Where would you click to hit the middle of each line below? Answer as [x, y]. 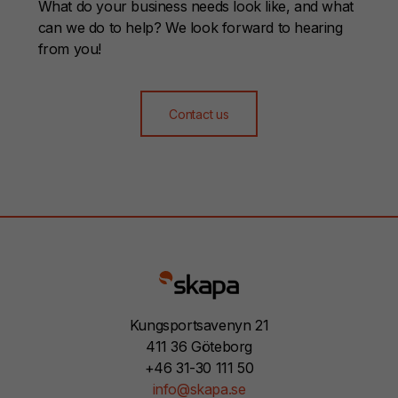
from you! [69, 48]
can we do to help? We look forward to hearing [190, 27]
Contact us [199, 114]
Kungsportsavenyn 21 [199, 326]
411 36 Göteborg [199, 347]
